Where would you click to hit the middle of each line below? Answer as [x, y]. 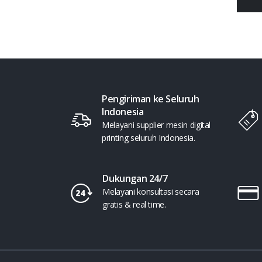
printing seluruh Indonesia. [149, 138]
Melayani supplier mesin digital [156, 125]
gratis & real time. [134, 204]
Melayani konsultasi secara [151, 192]
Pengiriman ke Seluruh [151, 99]
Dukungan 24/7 [135, 178]
